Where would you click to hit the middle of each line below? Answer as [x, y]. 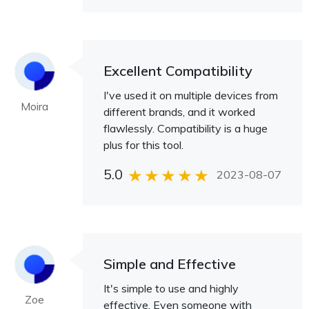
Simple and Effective [170, 264]
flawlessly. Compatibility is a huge [186, 128]
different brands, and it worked [179, 112]
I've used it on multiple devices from [191, 95]
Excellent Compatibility [178, 71]
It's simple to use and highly [171, 288]
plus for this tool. [143, 145]
